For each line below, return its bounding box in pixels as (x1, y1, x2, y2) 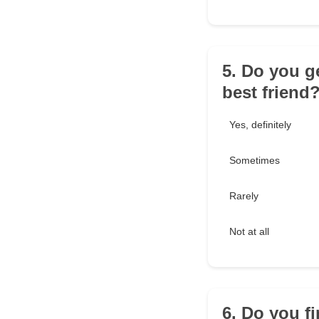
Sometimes (229, 155, 280, 166)
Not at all (229, 226, 269, 237)
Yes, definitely (229, 119, 291, 130)
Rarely (229, 190, 258, 202)
